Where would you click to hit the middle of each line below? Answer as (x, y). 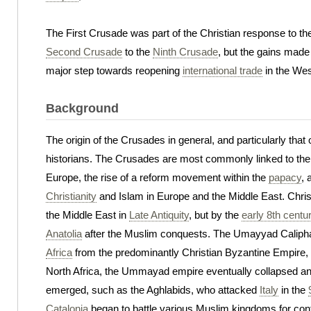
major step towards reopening (114, 70)
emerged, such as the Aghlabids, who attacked (153, 289)
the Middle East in (87, 215)
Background (82, 108)
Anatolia (64, 233)
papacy (285, 177)
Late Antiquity (159, 215)
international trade (222, 70)
